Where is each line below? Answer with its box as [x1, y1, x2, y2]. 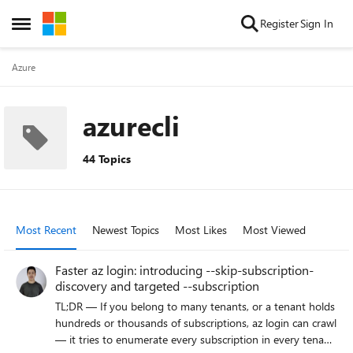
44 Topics [83, 151, 131, 166]
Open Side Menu [11, 20, 102, 36]
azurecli [83, 107, 180, 143]
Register [260, 16, 299, 31]
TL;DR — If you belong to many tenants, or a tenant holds [55, 299, 335, 314]
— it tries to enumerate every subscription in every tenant [55, 332, 334, 347]
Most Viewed [243, 222, 306, 237]
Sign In [300, 16, 333, 31]
